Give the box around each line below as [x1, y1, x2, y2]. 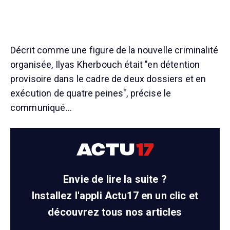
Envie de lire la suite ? [63, 173, 167, 186]
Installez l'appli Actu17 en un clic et [31, 189, 199, 202]
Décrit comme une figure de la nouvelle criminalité [10, 45, 219, 56]
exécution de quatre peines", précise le [10, 88, 171, 99]
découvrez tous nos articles [48, 206, 182, 219]
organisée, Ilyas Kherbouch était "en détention [10, 59, 200, 70]
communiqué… [10, 102, 72, 113]
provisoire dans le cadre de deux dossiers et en [10, 73, 206, 85]
